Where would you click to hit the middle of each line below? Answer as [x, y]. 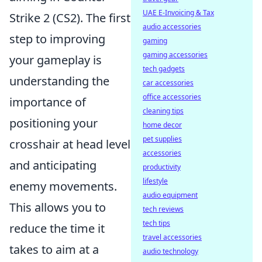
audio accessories [172, 27]
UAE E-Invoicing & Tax [178, 13]
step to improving [57, 39]
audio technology [170, 251]
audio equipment [170, 195]
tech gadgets [164, 69]
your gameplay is [56, 60]
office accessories [172, 97]
